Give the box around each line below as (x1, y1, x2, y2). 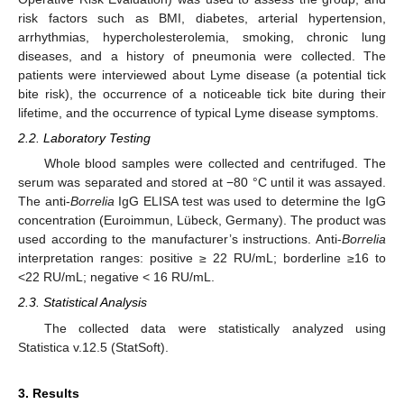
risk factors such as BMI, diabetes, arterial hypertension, (18, 11, 386, 25)
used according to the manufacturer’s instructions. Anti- (18, 232, 342, 247)
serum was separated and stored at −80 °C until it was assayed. (18, 175, 386, 190)
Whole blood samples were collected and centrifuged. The (43, 156, 386, 171)
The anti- (18, 194, 70, 209)
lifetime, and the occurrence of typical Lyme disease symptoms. (18, 106, 379, 120)
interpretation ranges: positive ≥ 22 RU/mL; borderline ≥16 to (18, 251, 386, 266)
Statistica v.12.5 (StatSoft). (18, 339, 169, 354)
